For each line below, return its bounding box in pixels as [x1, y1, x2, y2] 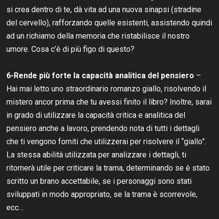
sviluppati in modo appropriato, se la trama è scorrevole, [6, 189, 198, 199]
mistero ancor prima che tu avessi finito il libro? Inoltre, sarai [6, 97, 212, 107]
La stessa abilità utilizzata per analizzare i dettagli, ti [6, 150, 187, 159]
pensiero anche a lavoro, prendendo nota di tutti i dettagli [6, 123, 200, 133]
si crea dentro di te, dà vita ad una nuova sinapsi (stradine [6, 4, 202, 14]
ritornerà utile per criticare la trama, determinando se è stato [6, 163, 210, 173]
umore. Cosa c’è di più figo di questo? [6, 44, 135, 54]
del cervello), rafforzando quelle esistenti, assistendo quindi [6, 18, 213, 27]
